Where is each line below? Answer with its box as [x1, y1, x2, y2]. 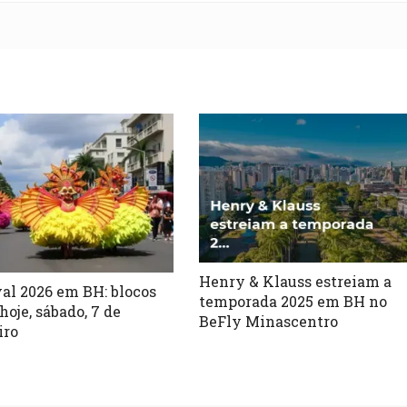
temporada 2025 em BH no [199, 291, 388, 311]
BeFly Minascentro [199, 311, 339, 331]
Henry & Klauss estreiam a [199, 271, 392, 291]
